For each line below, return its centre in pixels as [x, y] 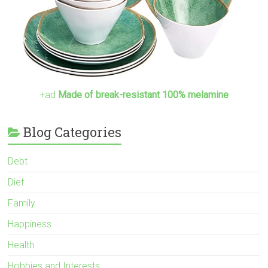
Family [22, 203]
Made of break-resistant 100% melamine [143, 95]
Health [21, 245]
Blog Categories [73, 132]
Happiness [30, 224]
